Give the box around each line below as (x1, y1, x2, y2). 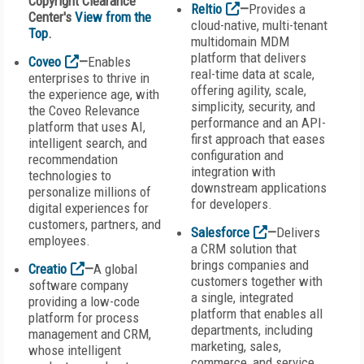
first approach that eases (191, 131, 325, 147)
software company (28, 277, 128, 293)
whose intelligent (28, 342, 121, 358)
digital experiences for (28, 200, 149, 216)
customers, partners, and (28, 216, 161, 232)
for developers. (191, 196, 272, 212)
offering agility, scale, (191, 82, 306, 98)
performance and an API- (191, 115, 326, 131)
